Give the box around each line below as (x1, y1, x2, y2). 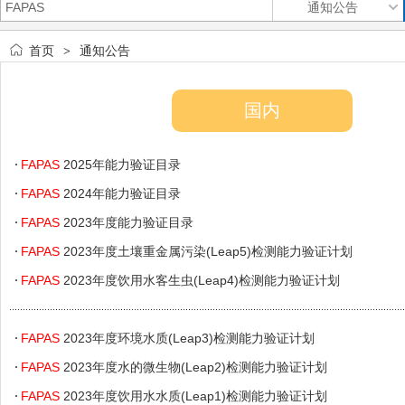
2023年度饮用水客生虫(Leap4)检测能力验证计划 (60, 273, 340, 287)
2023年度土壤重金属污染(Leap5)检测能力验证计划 (60, 244, 353, 259)
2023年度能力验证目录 (60, 215, 193, 230)
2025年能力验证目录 (60, 157, 181, 172)
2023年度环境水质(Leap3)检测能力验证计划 (60, 331, 315, 345)
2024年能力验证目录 (60, 186, 181, 201)
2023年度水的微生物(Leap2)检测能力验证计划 (60, 360, 327, 374)
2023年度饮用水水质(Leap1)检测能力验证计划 (60, 389, 327, 403)
